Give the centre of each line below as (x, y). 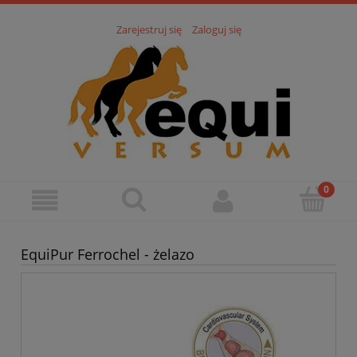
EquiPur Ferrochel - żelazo (108, 255)
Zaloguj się (216, 30)
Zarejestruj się (149, 30)
